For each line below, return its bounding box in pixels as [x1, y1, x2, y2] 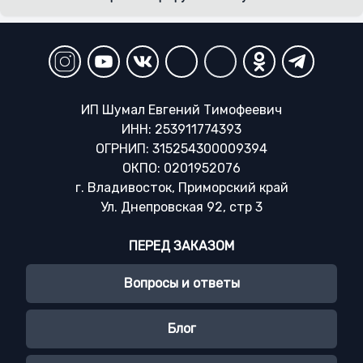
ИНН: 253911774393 [122, 122, 241, 137]
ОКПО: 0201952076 [122, 160, 241, 176]
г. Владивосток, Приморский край [75, 180, 288, 195]
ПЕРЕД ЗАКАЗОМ [129, 238, 234, 254]
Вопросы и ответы [123, 275, 240, 291]
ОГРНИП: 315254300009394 [96, 141, 267, 156]
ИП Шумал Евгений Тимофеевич [81, 102, 282, 117]
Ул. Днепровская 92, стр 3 [100, 199, 263, 215]
